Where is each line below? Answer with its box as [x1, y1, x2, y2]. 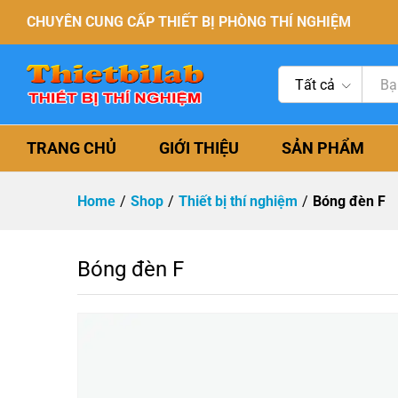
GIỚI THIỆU [159, 139, 239, 157]
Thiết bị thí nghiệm [179, 193, 298, 210]
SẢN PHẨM [282, 139, 364, 157]
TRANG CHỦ [27, 139, 116, 157]
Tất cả [295, 76, 336, 93]
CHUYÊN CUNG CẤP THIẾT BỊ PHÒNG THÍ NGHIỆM [27, 13, 351, 30]
